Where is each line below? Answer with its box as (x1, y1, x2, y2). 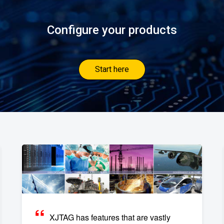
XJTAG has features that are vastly (49, 211, 171, 223)
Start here (95, 64, 129, 74)
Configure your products (47, 23, 177, 37)
